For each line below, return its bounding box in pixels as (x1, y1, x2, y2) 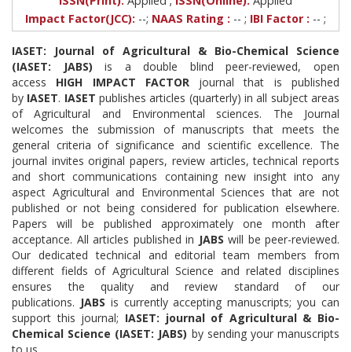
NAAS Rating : (152, 11, 230, 26)
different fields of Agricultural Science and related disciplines (12, 263, 339, 278)
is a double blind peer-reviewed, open (92, 59, 340, 74)
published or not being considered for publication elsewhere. (12, 200, 339, 215)
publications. (12, 295, 80, 310)
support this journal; (12, 310, 125, 325)
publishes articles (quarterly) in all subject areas (95, 90, 340, 105)
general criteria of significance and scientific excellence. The (12, 137, 339, 152)
